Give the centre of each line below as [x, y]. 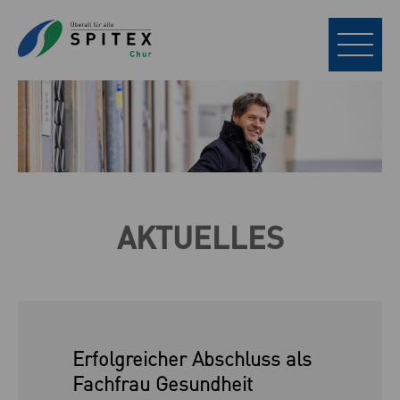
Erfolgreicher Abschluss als [192, 357]
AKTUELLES [200, 236]
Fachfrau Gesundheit [162, 382]
